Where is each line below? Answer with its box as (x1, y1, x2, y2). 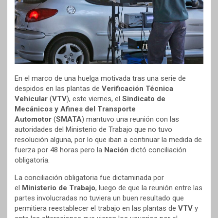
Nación (104, 145, 130, 155)
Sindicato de (122, 94, 165, 104)
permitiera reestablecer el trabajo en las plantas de (15, 204, 178, 213)
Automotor (15, 115, 52, 124)
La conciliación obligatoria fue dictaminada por (15, 173, 164, 182)
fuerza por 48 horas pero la (15, 145, 104, 155)
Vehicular (15, 94, 48, 104)
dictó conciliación (130, 145, 186, 155)
